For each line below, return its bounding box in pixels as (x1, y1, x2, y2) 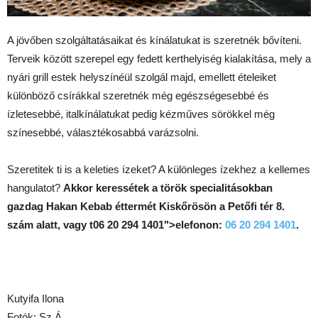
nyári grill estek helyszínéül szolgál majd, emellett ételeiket (7, 70, 276, 83)
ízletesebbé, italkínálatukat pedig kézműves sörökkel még (7, 107, 275, 120)
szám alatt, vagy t (7, 218, 93, 231)
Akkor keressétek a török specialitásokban (63, 181, 273, 194)
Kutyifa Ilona (7, 292, 67, 305)
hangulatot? (7, 181, 63, 194)
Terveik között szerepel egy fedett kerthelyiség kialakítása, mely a (7, 52, 311, 65)
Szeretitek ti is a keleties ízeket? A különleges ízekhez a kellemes (7, 163, 310, 175)
